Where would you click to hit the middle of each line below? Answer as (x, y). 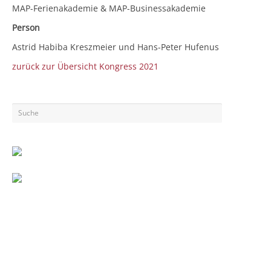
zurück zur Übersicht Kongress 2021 (85, 66)
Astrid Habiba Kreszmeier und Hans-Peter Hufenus (116, 47)
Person (26, 27)
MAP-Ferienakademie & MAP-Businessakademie (109, 8)
